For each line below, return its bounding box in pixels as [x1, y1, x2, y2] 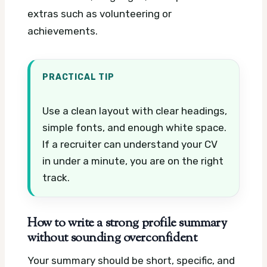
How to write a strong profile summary [27, 214, 227, 232]
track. [42, 171, 70, 184]
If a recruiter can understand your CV [42, 138, 218, 150]
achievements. [27, 24, 98, 37]
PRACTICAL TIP [42, 72, 114, 82]
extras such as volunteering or [27, 7, 172, 20]
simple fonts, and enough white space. [42, 121, 226, 133]
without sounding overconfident [27, 229, 197, 247]
